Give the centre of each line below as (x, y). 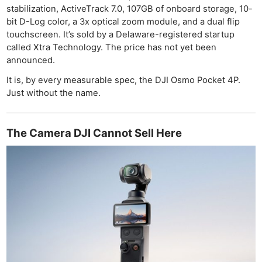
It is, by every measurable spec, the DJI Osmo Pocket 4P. (124, 80)
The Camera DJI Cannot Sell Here (94, 132)
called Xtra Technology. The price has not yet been (112, 48)
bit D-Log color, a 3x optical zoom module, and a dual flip (123, 22)
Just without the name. (54, 93)
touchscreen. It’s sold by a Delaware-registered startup (121, 35)
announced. (31, 61)
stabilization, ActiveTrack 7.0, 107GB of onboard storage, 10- (130, 9)
